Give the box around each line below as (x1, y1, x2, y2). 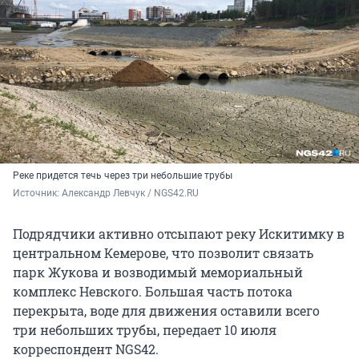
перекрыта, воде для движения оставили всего (13, 302, 320, 320)
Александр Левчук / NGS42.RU (62, 188, 199, 200)
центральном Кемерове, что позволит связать (13, 244, 313, 262)
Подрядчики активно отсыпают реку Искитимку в (13, 225, 345, 243)
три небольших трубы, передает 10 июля (13, 321, 276, 339)
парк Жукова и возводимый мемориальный (13, 264, 303, 281)
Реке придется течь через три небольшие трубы (13, 170, 232, 182)
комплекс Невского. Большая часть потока (13, 283, 292, 301)
